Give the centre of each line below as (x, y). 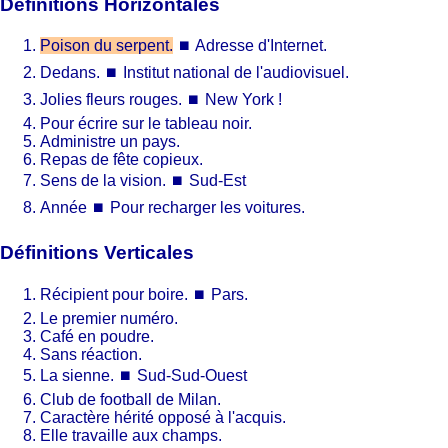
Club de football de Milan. (130, 399)
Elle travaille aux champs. (131, 435)
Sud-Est (217, 181)
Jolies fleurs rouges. (111, 100)
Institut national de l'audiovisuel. (236, 73)
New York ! (243, 100)
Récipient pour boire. (114, 294)
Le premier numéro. (109, 318)
